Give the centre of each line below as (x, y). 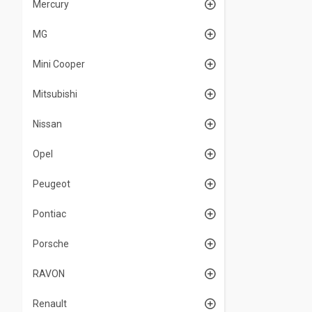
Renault (50, 304)
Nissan (47, 124)
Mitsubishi (55, 94)
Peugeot (52, 184)
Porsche (51, 244)
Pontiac (49, 214)
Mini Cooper (59, 64)
